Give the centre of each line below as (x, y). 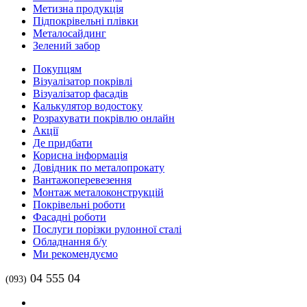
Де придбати (63, 143)
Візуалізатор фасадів (81, 94)
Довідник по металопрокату (99, 168)
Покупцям (57, 69)
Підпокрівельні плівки (86, 21)
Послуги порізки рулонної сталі (107, 230)
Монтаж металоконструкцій (98, 193)
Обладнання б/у (70, 242)
